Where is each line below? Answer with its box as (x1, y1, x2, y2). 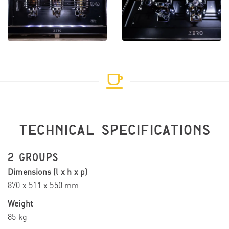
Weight (8, 198, 33, 209)
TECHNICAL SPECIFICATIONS (18, 123, 211, 139)
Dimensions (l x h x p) (8, 167, 88, 177)
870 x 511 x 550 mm (8, 180, 79, 191)
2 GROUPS (8, 152, 59, 164)
